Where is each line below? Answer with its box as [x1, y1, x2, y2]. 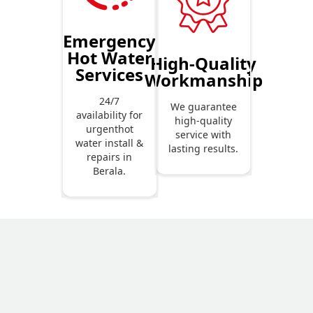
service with [175, 128, 232, 142]
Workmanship [144, 68, 263, 92]
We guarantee [170, 100, 237, 114]
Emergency [63, 29, 156, 53]
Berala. [93, 164, 126, 178]
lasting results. [168, 142, 239, 156]
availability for [76, 108, 143, 122]
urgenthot [85, 122, 133, 136]
